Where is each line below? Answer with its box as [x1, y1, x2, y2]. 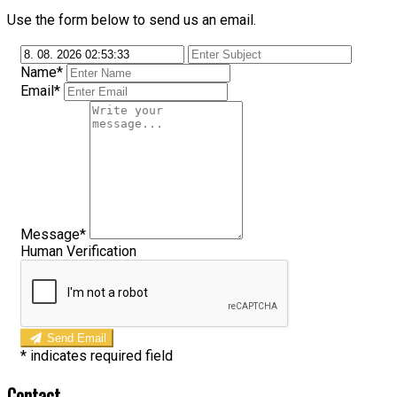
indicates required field [30, 346, 173, 364]
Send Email [47, 331, 107, 345]
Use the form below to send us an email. [7, 11, 256, 28]
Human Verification [20, 242, 136, 260]
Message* [20, 225, 86, 243]
